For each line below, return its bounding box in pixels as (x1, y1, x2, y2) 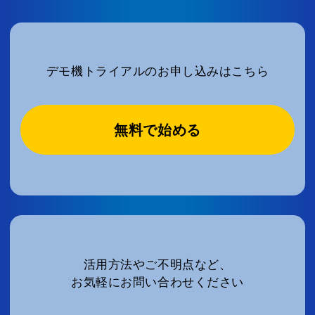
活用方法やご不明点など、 (83, 257, 232, 271)
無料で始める (114, 122, 201, 138)
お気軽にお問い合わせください (70, 274, 245, 289)
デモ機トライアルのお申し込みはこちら (46, 64, 269, 79)
